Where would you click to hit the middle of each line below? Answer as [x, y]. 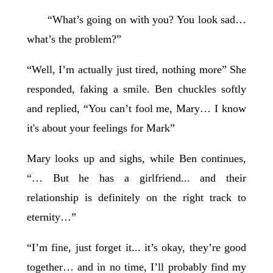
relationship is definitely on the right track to [136, 198]
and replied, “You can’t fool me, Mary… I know [136, 109]
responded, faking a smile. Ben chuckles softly [136, 89]
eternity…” [53, 217]
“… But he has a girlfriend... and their [136, 178]
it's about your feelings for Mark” [102, 128]
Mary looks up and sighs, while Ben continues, [136, 159]
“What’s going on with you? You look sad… [136, 20]
